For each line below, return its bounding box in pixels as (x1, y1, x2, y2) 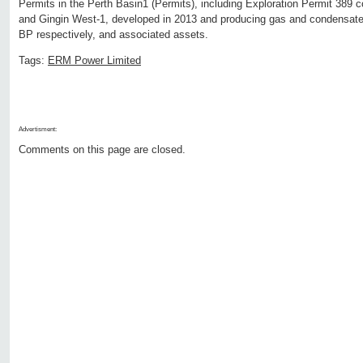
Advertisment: (19, 126, 57, 134)
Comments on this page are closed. (19, 143, 186, 156)
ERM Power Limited (48, 54, 141, 67)
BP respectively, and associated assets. (19, 28, 208, 41)
